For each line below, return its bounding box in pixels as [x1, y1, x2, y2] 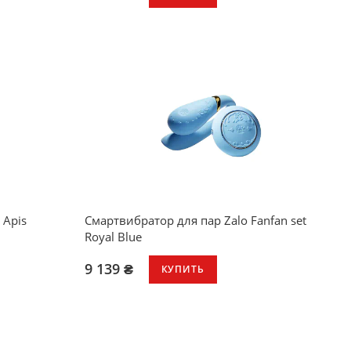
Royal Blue [84, 228, 142, 244]
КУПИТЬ [161, 262, 204, 277]
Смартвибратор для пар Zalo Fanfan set [84, 212, 306, 228]
